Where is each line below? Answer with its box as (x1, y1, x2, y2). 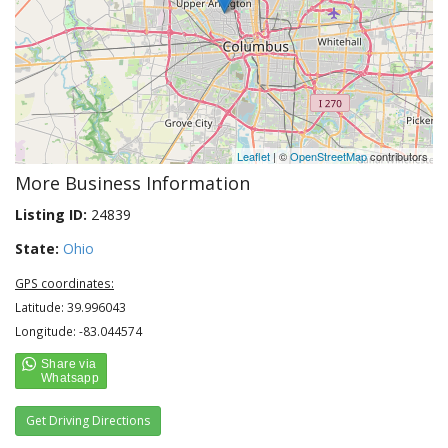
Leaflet (237, 148, 270, 164)
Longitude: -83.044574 (15, 323, 142, 339)
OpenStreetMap (290, 148, 367, 164)
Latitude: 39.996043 (15, 299, 126, 315)
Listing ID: (15, 205, 87, 224)
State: (15, 239, 59, 258)
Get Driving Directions (26, 412, 150, 429)
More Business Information (15, 171, 250, 195)
